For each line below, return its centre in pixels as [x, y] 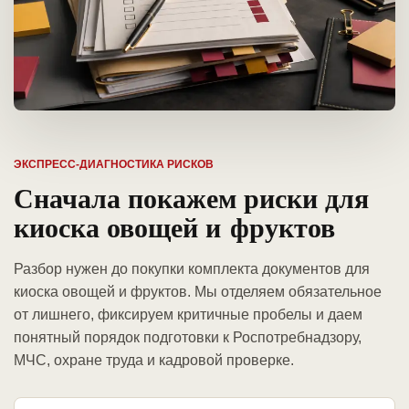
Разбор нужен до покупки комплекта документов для [192, 269]
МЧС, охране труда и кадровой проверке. [154, 361]
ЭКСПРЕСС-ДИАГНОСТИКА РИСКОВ [114, 165]
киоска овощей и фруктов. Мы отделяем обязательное [198, 292]
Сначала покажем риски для [191, 198]
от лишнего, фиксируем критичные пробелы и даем [188, 315]
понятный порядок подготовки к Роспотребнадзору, [188, 338]
